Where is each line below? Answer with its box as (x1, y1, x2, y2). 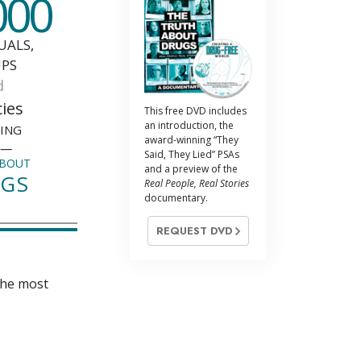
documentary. (144, 190, 208, 205)
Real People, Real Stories (144, 176, 249, 190)
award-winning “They (144, 132, 239, 147)
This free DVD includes (144, 103, 247, 118)
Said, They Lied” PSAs (144, 147, 239, 161)
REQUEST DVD (156, 222, 235, 239)
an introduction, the (144, 118, 234, 132)
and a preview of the (144, 161, 238, 176)
